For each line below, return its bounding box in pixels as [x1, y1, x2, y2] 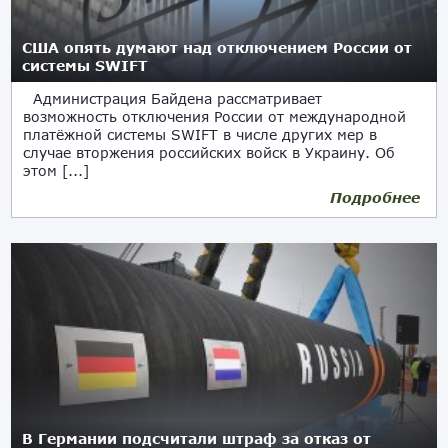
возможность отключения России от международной [23, 108, 407, 125]
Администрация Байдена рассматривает [23, 90, 323, 107]
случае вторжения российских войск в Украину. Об [23, 144, 396, 161]
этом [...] [23, 162, 90, 179]
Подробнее [329, 189, 420, 206]
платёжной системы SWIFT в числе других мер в [23, 126, 378, 143]
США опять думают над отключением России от [22, 39, 413, 56]
